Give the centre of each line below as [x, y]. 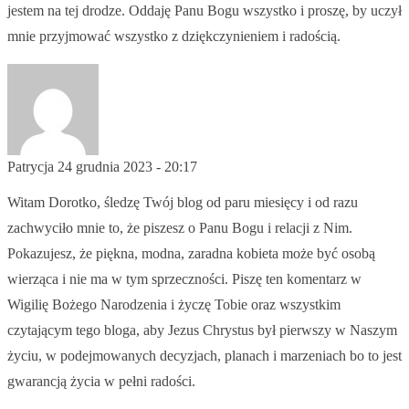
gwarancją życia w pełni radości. [101, 381]
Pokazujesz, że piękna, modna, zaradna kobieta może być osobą [191, 253]
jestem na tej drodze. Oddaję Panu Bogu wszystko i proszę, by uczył [204, 10]
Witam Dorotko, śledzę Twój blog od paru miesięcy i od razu [183, 202]
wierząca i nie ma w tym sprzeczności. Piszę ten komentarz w [184, 278]
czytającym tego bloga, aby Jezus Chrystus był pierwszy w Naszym [202, 330]
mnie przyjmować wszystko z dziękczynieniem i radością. [174, 36]
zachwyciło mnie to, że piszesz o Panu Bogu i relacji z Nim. [180, 227]
